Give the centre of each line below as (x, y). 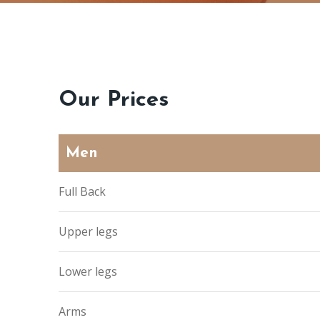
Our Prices (114, 100)
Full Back (82, 191)
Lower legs (88, 271)
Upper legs (88, 231)
